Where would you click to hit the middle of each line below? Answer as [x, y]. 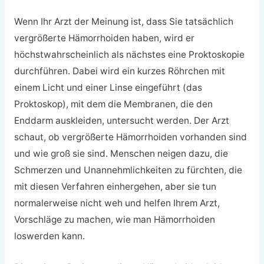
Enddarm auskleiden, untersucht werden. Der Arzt [121, 121]
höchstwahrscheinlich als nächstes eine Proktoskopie [129, 55]
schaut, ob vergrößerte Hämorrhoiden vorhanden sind [130, 137]
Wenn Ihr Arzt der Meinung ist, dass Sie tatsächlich [123, 22]
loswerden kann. [49, 236]
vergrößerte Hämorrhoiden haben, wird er [104, 38]
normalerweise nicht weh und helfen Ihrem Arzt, [117, 203]
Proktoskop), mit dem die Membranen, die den [113, 104]
